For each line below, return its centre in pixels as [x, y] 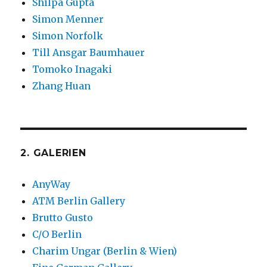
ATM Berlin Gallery [79, 201]
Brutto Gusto [63, 218]
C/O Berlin [57, 235]
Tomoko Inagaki [72, 69]
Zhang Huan [62, 86]
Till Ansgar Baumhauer [89, 53]
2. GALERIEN [53, 153]
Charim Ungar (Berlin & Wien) [105, 251]
